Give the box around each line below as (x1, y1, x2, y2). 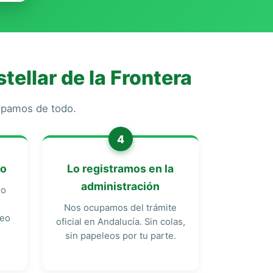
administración (81, 180, 160, 193)
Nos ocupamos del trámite (64, 202, 177, 213)
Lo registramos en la (67, 162, 174, 175)
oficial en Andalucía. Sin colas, (55, 216, 185, 227)
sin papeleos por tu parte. (65, 230, 176, 241)
